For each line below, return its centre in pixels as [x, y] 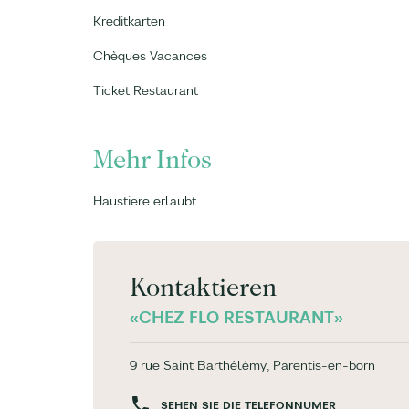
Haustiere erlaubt [145, 201]
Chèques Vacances [150, 56]
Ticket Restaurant [146, 90]
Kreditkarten [129, 21]
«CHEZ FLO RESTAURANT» [236, 317]
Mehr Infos [152, 160]
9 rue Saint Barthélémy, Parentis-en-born [252, 365]
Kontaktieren [203, 288]
